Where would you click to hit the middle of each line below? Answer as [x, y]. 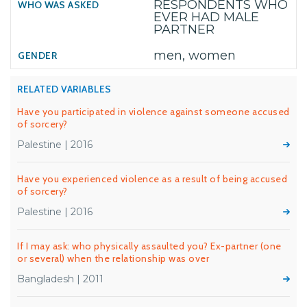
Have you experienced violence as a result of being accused [152, 179]
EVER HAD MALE [206, 17]
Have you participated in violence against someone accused [153, 112]
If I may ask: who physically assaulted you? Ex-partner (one [149, 246]
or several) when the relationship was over [113, 258]
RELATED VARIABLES [64, 89]
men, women [195, 56]
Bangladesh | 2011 [60, 279]
